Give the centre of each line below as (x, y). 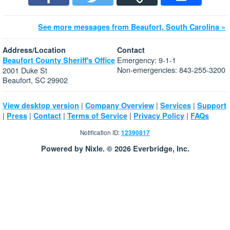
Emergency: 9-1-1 (147, 60)
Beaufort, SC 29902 (35, 80)
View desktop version (41, 105)
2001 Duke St (25, 70)
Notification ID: (101, 133)
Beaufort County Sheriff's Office (59, 60)
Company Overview (120, 105)
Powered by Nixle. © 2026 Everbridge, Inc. (115, 148)
